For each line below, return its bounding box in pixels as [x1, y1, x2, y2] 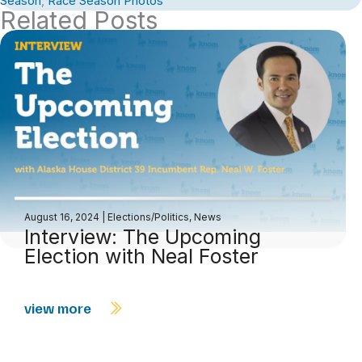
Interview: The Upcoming [24, 224, 261, 249]
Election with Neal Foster [24, 243, 259, 268]
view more [24, 298, 95, 317]
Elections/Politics [107, 210, 189, 223]
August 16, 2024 [24, 210, 102, 223]
